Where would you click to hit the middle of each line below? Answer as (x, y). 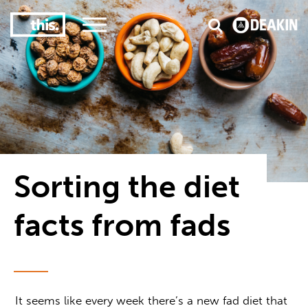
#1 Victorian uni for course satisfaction (167, 68)
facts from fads (122, 226)
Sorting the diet (127, 187)
